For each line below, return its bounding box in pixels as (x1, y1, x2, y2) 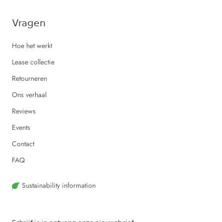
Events (12, 122, 30, 132)
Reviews (12, 106, 36, 116)
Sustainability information (20, 180, 96, 190)
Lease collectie (12, 56, 55, 67)
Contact (12, 138, 34, 149)
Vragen (12, 15, 46, 29)
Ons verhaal (12, 89, 47, 100)
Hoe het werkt (12, 40, 52, 51)
